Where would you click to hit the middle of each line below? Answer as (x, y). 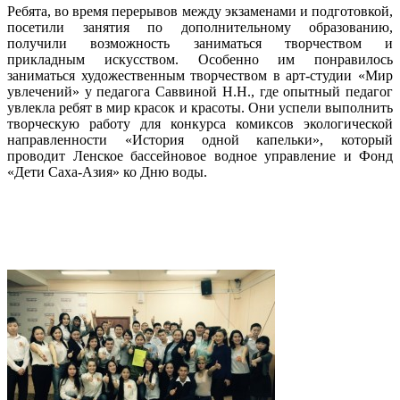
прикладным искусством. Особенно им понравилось (200, 59)
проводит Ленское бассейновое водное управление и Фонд (200, 156)
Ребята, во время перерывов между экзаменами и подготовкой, (200, 11)
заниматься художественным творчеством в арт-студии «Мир (200, 75)
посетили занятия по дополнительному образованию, (200, 27)
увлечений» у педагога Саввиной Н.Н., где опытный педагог (200, 92)
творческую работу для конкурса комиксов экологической (200, 124)
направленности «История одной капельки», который (200, 140)
